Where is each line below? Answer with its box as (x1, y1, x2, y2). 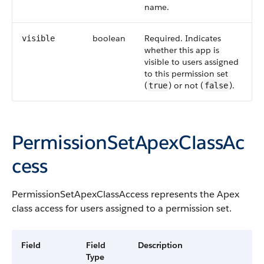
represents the (148, 188, 217, 200)
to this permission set (144, 68, 228, 79)
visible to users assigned (144, 57, 239, 67)
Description (138, 240, 183, 250)
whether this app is (144, 45, 219, 55)
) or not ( (169, 80, 203, 91)
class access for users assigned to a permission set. (12, 202, 232, 214)
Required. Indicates (144, 33, 221, 44)
